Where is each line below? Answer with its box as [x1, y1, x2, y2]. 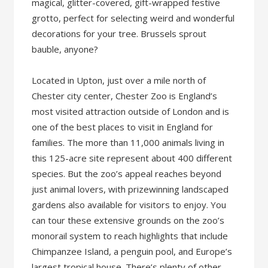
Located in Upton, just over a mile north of [32, 74, 206, 86]
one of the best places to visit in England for [32, 121, 214, 133]
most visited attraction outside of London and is [32, 105, 230, 117]
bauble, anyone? [32, 43, 99, 55]
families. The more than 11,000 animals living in [32, 136, 225, 148]
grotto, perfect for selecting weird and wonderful [32, 12, 235, 24]
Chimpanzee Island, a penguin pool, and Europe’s [32, 245, 233, 257]
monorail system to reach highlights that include [32, 230, 229, 242]
